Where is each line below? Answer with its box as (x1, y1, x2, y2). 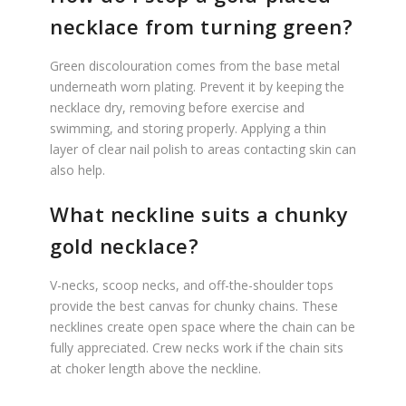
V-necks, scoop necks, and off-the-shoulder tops (50, 276, 333, 294)
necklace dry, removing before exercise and (50, 99, 304, 116)
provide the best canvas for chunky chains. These (50, 297, 338, 314)
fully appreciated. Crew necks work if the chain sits (50, 339, 343, 356)
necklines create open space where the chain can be (50, 318, 355, 335)
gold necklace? (50, 232, 198, 259)
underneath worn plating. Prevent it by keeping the (50, 78, 344, 95)
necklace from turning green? (50, 13, 353, 40)
